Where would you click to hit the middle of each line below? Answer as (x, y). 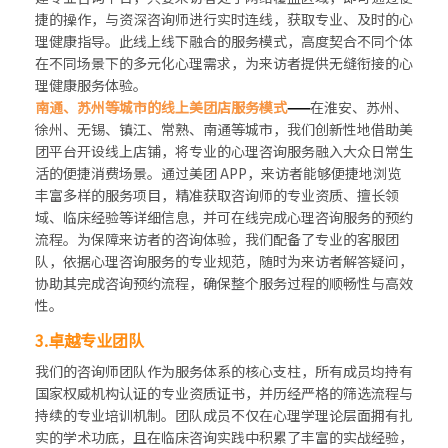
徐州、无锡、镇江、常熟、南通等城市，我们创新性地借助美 (224, 129)
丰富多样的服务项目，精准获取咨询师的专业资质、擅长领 (217, 195)
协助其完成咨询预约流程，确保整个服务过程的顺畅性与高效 (224, 283)
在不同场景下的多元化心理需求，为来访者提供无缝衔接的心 (224, 63)
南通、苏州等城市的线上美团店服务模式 (161, 107)
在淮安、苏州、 (359, 107)
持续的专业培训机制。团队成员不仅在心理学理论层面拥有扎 (224, 415)
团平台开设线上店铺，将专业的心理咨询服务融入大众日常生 (224, 151)
